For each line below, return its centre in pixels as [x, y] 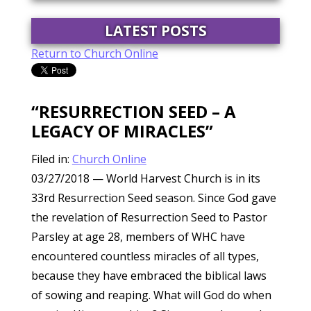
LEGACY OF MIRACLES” [122, 131]
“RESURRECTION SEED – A [133, 111]
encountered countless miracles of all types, [145, 256]
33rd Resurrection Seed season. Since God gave [153, 197]
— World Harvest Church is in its [175, 178]
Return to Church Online [94, 53]
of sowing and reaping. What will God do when [151, 295]
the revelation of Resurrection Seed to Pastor [149, 217]
